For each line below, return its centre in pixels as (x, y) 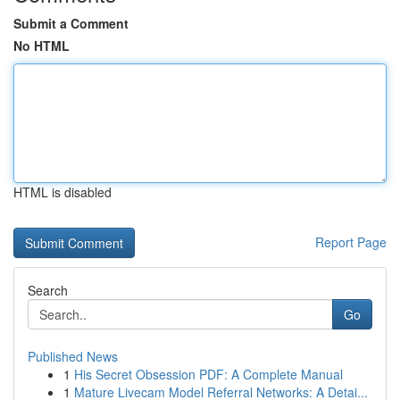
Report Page (351, 242)
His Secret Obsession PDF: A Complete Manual (208, 374)
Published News (73, 356)
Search (48, 290)
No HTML (42, 46)
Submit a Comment (71, 23)
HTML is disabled (62, 192)
